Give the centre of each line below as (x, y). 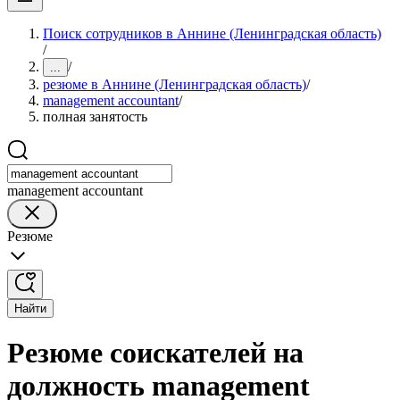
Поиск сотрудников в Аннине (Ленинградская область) (212, 33)
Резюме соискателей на (155, 353)
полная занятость (95, 117)
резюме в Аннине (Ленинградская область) (175, 84)
